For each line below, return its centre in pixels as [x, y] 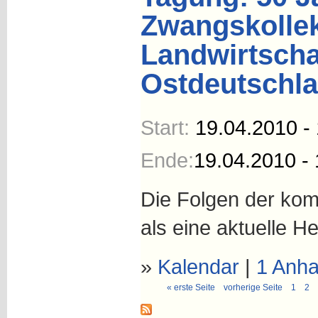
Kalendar [198, 267]
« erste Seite [191, 287]
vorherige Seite [253, 287]
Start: [168, 127]
